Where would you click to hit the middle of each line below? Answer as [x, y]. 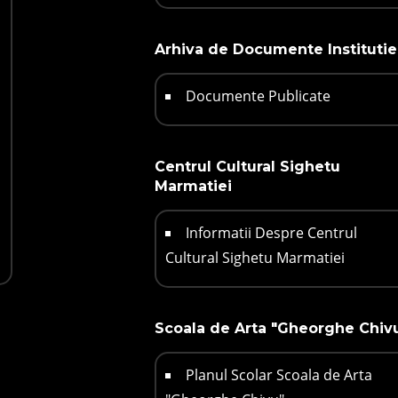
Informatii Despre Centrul [271, 233]
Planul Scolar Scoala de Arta [279, 375]
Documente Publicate [258, 96]
